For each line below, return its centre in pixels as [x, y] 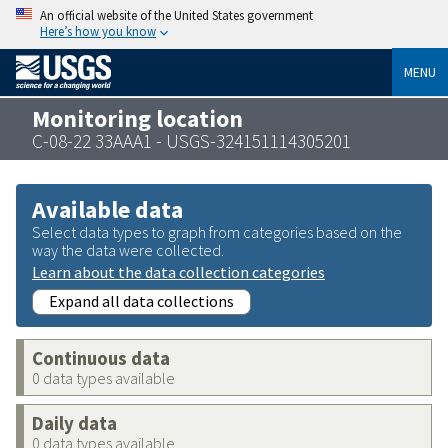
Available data [107, 209]
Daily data [74, 423]
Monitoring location [137, 118]
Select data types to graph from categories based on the [217, 231]
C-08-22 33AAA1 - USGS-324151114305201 [191, 140]
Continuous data [101, 358]
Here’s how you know [98, 31]
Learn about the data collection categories [178, 271]
